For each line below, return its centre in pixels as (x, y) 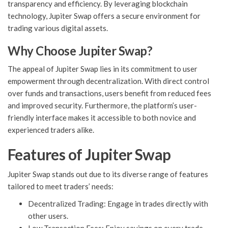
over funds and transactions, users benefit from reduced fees (109, 93)
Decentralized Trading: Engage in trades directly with (118, 204)
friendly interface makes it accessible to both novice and (102, 118)
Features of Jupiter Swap (89, 154)
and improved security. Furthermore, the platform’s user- (102, 106)
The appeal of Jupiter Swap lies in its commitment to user (103, 69)
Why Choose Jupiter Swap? (80, 51)
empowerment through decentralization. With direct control (108, 81)
